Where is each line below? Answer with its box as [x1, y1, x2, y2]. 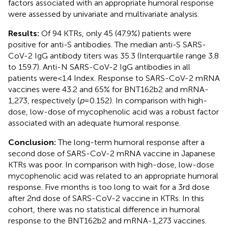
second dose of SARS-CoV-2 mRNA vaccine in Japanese [8, 148, 215, 158]
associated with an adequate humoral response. [8, 118, 181, 128]
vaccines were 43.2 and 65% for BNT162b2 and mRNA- [8, 84, 209, 94]
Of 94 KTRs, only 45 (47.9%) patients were [41, 28, 191, 38]
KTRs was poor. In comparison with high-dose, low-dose [8, 159, 214, 169]
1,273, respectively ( [8, 95, 79, 105]
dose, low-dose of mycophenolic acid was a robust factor [8, 106, 219, 117]
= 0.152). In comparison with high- [84, 95, 207, 105]
